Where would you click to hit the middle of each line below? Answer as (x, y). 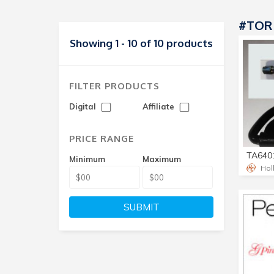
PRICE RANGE (102, 139)
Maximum (161, 159)
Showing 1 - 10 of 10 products (141, 43)
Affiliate (159, 106)
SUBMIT (141, 207)
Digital (84, 106)
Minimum (87, 159)
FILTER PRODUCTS (114, 86)
